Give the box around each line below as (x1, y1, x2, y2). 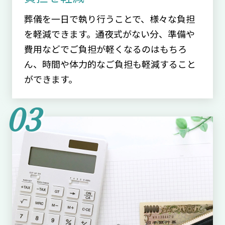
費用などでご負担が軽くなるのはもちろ (24, 42, 187, 56)
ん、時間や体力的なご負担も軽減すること (24, 57, 196, 71)
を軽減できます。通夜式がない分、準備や (24, 27, 195, 41)
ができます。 (24, 72, 77, 86)
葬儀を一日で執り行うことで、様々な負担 (24, 12, 195, 26)
